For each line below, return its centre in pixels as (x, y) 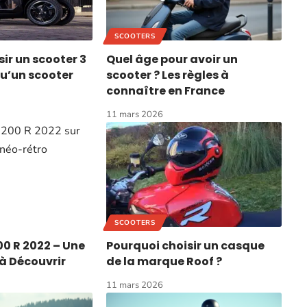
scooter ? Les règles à (168, 75)
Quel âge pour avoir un (172, 59)
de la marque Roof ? (164, 262)
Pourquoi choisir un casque (186, 246)
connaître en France (166, 90)
